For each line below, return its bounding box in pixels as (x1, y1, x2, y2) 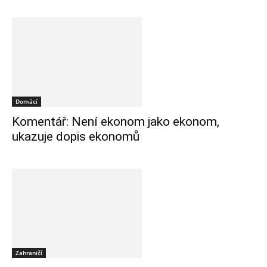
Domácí (15, 97, 38, 106)
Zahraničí (15, 249, 42, 257)
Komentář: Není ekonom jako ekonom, (12, 114, 219, 129)
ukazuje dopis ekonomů (12, 129, 139, 144)
